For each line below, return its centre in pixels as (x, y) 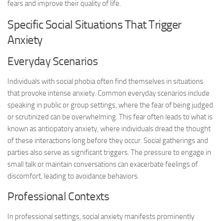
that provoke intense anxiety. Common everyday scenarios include (109, 93)
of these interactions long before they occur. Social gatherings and (108, 141)
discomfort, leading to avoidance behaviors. (73, 176)
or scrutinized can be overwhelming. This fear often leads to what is (110, 117)
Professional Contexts (58, 197)
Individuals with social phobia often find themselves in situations (105, 81)
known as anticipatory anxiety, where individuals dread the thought (109, 129)
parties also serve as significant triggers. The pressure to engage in (109, 152)
